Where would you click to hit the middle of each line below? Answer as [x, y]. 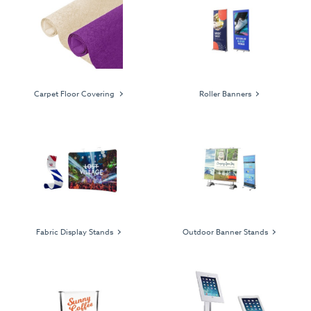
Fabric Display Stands [74, 232]
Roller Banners [225, 94]
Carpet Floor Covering [75, 94]
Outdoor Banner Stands [225, 232]
